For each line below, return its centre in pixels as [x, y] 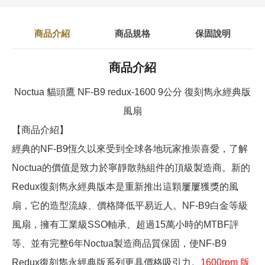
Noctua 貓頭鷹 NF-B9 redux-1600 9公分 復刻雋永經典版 [132, 92]
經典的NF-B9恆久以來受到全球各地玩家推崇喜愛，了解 [130, 149]
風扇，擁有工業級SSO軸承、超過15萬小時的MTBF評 [125, 225]
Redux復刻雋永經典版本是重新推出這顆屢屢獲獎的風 [125, 187]
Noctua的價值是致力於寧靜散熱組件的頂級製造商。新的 [131, 168]
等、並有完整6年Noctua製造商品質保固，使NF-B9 [119, 244]
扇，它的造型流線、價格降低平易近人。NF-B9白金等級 [130, 206]
